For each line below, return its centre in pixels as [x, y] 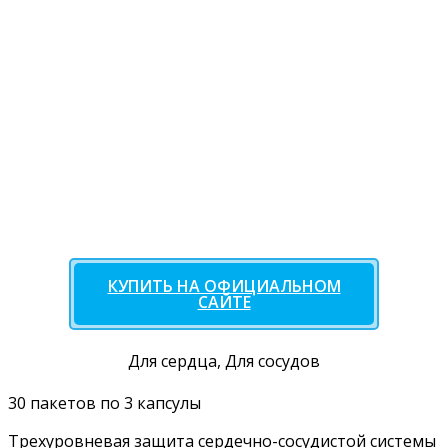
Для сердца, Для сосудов [224, 360]
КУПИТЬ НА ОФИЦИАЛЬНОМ [224, 285]
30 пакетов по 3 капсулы [104, 402]
